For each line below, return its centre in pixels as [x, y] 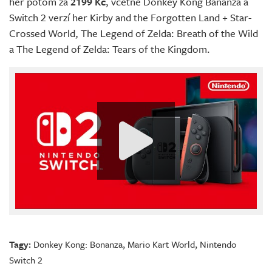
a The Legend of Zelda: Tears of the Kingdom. [110, 49]
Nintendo [218, 244]
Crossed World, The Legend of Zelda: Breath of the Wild [134, 33]
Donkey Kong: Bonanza [78, 244]
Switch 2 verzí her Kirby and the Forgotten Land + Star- [131, 18]
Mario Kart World [161, 244]
